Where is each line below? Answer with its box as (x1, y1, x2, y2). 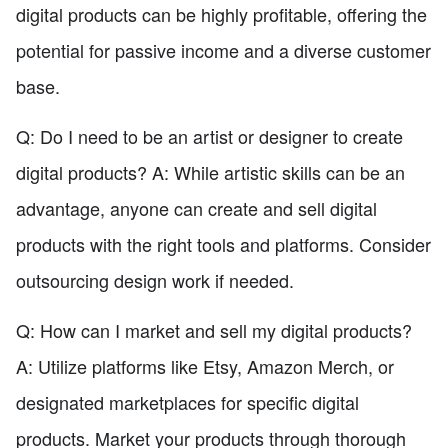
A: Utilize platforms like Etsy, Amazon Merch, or (16, 352, 394, 379)
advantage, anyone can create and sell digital (16, 194, 377, 221)
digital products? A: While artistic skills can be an (16, 158, 405, 185)
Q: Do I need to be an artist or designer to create (16, 122, 403, 149)
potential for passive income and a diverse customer (16, 36, 431, 63)
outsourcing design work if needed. (16, 266, 294, 293)
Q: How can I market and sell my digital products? (16, 316, 412, 343)
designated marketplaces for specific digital (16, 388, 359, 415)
